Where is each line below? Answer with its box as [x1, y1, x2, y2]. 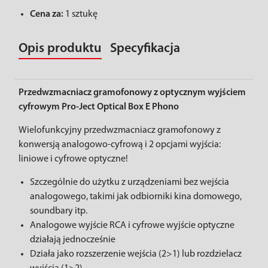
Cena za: [30, 10, 65, 19]
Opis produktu [19, 42, 102, 56]
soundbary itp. [30, 206, 87, 216]
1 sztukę [65, 10, 98, 19]
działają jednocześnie [30, 235, 115, 245]
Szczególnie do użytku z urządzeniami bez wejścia [30, 178, 229, 187]
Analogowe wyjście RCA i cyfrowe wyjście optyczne [30, 221, 234, 230]
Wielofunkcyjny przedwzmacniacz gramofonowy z [19, 126, 221, 135]
